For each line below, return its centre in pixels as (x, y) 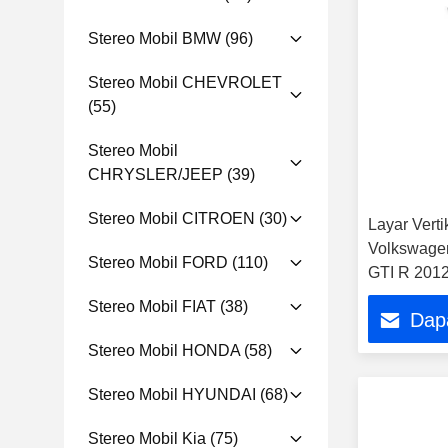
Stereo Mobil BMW (154, 38)
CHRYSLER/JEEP (155, 174)
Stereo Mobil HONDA (164, 350)
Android (396, 320)
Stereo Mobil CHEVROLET (185, 82)
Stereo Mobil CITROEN (171, 218)
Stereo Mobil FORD (158, 262)
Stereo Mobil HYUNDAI (172, 394)
